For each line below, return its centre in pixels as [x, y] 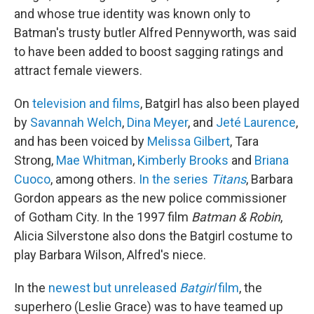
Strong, [35, 160]
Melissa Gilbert [189, 141]
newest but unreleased [114, 287]
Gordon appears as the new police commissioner [150, 198]
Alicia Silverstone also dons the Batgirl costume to [153, 235]
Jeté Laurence [256, 122]
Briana [272, 160]
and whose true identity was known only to [132, 13]
